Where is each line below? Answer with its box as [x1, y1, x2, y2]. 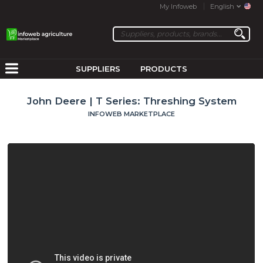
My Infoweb [160, 2, 197, 11]
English [210, 2, 234, 11]
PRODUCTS [140, 63, 187, 73]
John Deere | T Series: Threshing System [26, 95, 237, 107]
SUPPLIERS [76, 63, 121, 73]
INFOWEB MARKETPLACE [88, 109, 175, 118]
